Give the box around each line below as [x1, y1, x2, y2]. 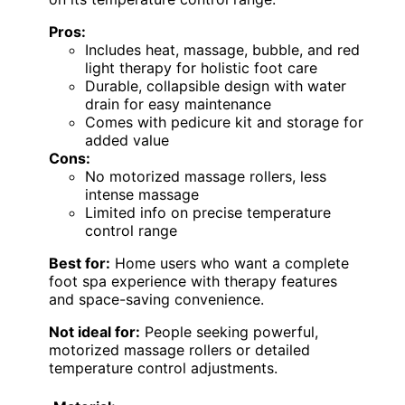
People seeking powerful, [140, 322, 318, 341]
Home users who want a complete [110, 253, 349, 272]
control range [85, 221, 177, 240]
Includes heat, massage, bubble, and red [85, 40, 360, 59]
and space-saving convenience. [49, 289, 264, 308]
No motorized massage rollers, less [85, 166, 326, 185]
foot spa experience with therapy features [49, 271, 337, 290]
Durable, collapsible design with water [85, 76, 346, 95]
